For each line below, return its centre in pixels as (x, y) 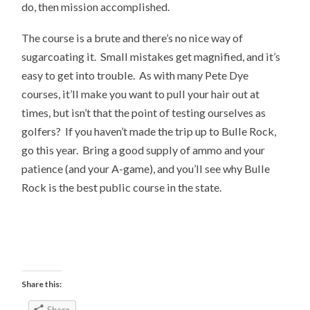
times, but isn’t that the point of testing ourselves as (144, 112)
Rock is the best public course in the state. (122, 187)
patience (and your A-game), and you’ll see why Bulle (146, 168)
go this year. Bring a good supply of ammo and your (144, 149)
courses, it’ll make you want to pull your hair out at (141, 93)
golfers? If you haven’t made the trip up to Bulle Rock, (149, 131)
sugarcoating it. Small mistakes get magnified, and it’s (151, 56)
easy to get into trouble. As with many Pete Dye (135, 75)
